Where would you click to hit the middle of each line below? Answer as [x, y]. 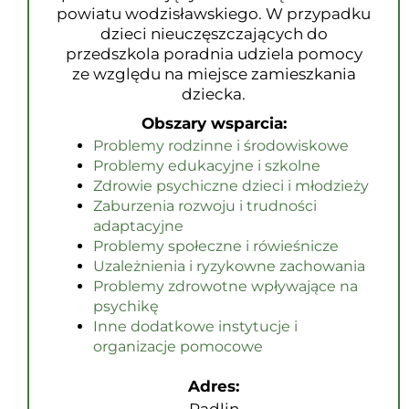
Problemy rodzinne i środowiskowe [221, 146]
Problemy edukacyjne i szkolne [207, 166]
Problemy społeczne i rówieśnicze [216, 246]
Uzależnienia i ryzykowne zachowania [229, 266]
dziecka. [214, 94]
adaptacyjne [138, 226]
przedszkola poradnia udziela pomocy [214, 54]
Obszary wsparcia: [214, 123]
